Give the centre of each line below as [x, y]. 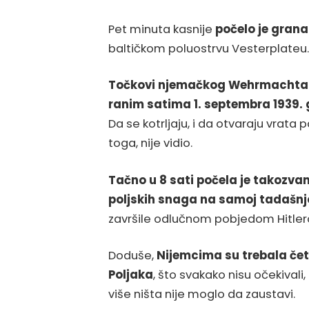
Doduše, [132, 256]
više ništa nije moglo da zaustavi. [202, 295]
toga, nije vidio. [150, 143]
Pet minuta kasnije [162, 29]
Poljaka [131, 275]
